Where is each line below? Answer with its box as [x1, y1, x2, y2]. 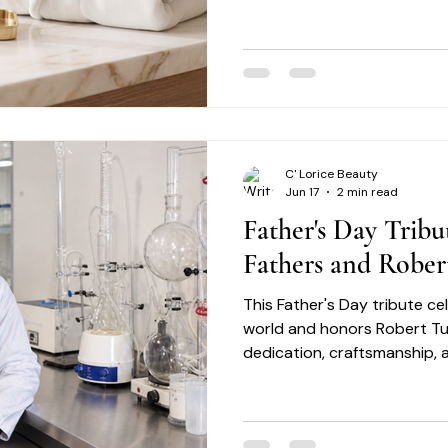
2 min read [337, 183, 398, 200]
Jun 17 [285, 183, 319, 200]
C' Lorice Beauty [285, 166, 378, 182]
